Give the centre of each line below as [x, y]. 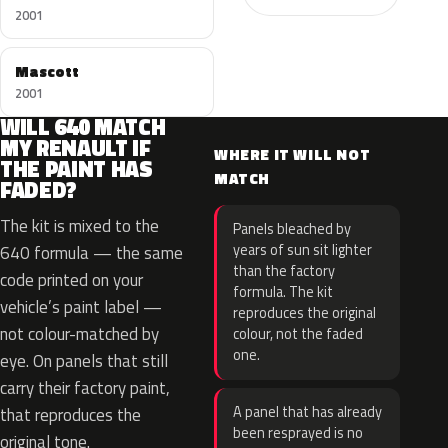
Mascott [47, 71]
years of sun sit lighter [302, 250]
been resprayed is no [298, 433]
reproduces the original [304, 313]
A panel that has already [307, 412]
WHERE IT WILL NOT [292, 154]
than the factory [284, 271]
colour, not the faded [298, 334]
